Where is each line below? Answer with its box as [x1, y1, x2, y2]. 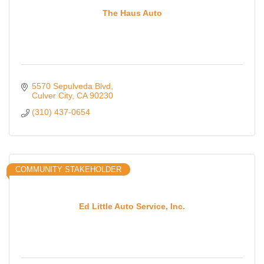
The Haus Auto [102, 8, 162, 18]
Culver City [31, 91, 72, 101]
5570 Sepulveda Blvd [31, 81, 111, 91]
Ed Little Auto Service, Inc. [79, 201, 185, 211]
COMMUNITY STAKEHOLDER [15, 165, 121, 174]
